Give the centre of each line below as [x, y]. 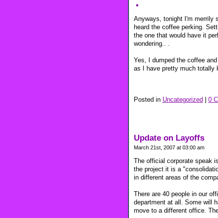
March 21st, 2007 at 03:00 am [169, 147]
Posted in [148, 100]
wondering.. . [152, 44]
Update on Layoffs [169, 138]
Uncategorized [183, 100]
